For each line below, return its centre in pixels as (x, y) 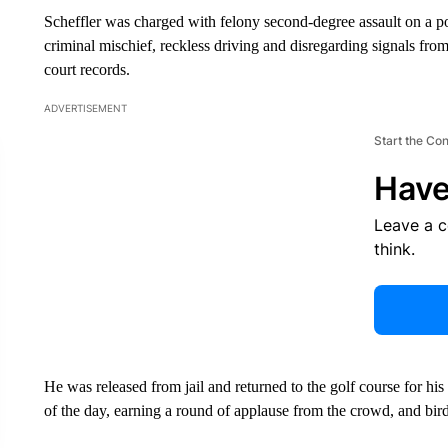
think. (394, 249)
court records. (86, 69)
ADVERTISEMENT (85, 108)
